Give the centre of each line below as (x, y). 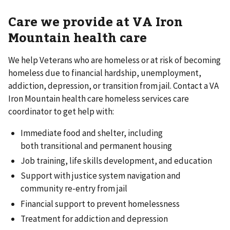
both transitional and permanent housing (96, 146)
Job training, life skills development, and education (116, 161)
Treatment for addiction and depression (94, 218)
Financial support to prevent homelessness (100, 204)
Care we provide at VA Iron (95, 21)
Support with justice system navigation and (101, 176)
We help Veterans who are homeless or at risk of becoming (114, 60)
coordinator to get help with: (62, 111)
